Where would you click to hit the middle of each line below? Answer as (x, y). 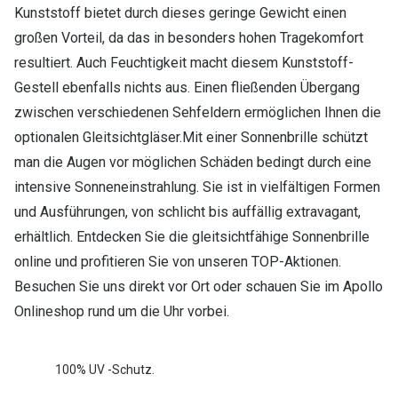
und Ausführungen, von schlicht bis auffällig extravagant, (187, 212)
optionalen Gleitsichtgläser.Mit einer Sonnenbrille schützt (191, 138)
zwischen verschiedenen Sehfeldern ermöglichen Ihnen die (198, 113)
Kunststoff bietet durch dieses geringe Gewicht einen (180, 13)
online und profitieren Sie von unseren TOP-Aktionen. (178, 262)
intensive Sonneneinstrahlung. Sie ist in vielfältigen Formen (197, 187)
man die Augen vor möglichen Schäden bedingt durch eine (193, 163)
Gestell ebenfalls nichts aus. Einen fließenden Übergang (187, 88)
